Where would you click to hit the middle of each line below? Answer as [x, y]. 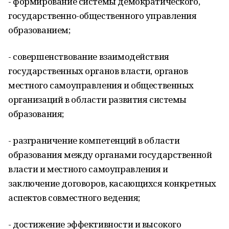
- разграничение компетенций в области [94, 140]
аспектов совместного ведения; [74, 198]
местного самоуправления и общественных [101, 85]
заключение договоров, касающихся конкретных [112, 183]
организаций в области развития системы [98, 99]
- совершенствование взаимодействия [89, 56]
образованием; [39, 30]
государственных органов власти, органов [98, 71]
